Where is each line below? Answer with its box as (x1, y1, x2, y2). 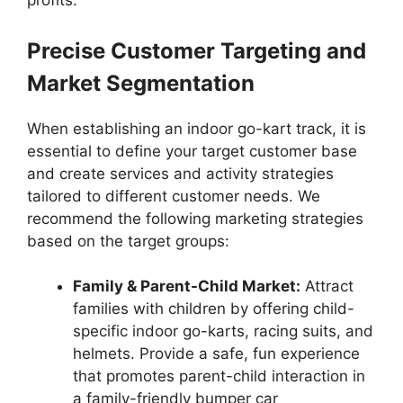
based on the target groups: (27, 231, 229, 250)
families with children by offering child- (73, 300, 354, 318)
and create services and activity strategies (27, 164, 334, 183)
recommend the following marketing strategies (27, 209, 363, 228)
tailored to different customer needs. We (27, 186, 320, 205)
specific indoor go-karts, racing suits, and (73, 322, 373, 341)
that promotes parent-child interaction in (73, 367, 365, 386)
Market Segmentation (27, 69, 255, 96)
